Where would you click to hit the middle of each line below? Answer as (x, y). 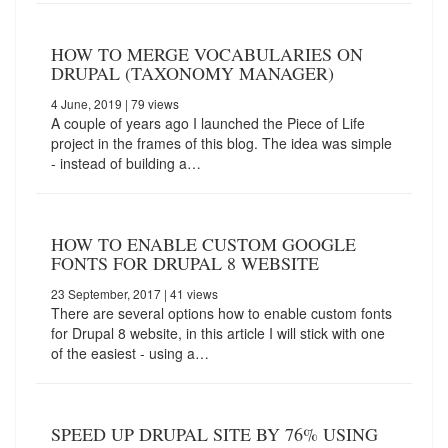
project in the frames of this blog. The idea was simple (221, 143)
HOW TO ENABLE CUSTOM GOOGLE (203, 244)
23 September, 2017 (106, 294)
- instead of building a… (126, 163)
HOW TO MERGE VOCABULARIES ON (207, 54)
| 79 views (150, 104)
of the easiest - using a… (130, 353)
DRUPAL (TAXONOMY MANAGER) (192, 73)
